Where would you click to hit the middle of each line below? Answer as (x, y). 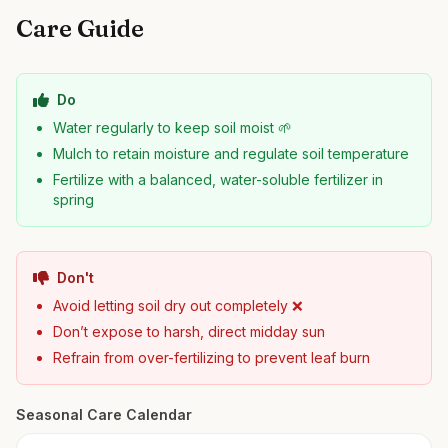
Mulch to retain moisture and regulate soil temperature (231, 153)
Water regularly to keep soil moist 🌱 (172, 127)
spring (73, 199)
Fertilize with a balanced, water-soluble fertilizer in (218, 179)
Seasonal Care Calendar (104, 414)
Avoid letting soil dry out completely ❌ (178, 305)
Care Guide (80, 28)
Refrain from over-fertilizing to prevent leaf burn (211, 357)
